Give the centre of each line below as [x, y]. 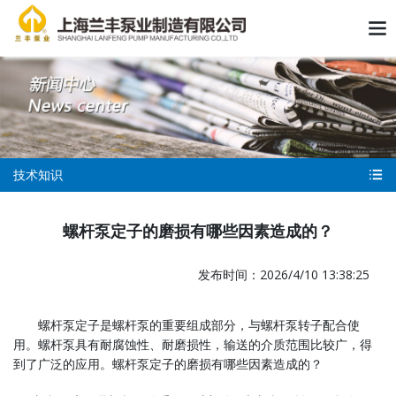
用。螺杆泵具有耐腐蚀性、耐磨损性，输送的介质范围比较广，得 [193, 344]
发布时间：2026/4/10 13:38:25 [284, 274]
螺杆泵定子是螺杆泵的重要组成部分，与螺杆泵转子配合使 [199, 324]
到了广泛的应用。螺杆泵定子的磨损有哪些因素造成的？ [168, 363]
